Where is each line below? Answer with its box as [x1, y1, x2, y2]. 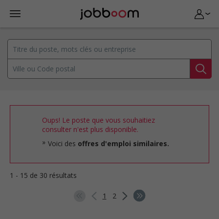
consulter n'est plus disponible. [42, 125, 138, 134]
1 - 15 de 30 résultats [10, 171, 77, 180]
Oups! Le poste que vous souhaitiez [42, 115, 155, 125]
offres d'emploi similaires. [78, 139, 169, 148]
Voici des [48, 139, 78, 148]
